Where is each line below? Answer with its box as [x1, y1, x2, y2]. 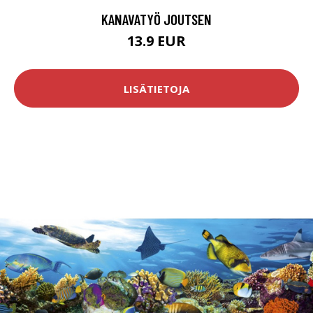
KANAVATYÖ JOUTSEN [101, 10, 212, 29]
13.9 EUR [127, 31, 186, 51]
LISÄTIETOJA [124, 81, 189, 96]
